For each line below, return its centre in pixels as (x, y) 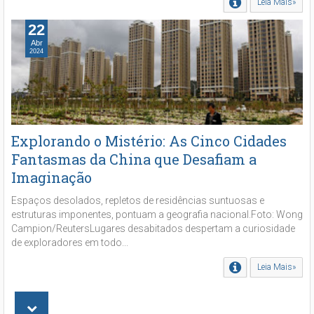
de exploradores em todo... (70, 243)
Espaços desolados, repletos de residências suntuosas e (138, 201)
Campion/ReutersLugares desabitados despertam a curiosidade (153, 229)
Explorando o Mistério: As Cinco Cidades (149, 141)
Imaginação (52, 178)
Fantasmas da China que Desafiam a (134, 159)
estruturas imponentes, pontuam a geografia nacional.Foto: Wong (157, 215)
